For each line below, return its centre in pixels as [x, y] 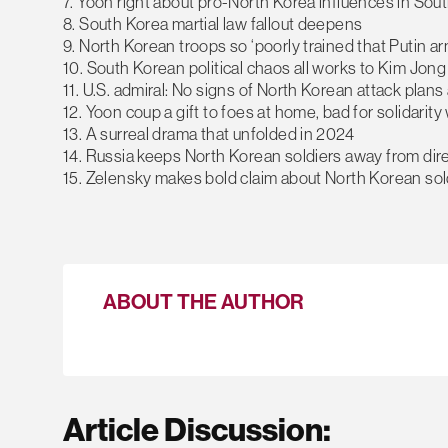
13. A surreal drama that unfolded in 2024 [209, 133]
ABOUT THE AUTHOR [203, 301]
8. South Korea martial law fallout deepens [213, 23]
